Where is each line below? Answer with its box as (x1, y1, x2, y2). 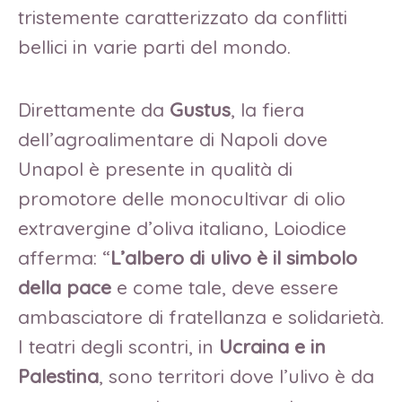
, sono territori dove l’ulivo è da (99, 364, 374, 389)
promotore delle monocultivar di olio (18, 187, 345, 211)
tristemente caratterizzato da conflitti (18, 5, 347, 30)
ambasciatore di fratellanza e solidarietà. (18, 305, 384, 329)
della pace (18, 275, 111, 300)
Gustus (170, 98, 231, 122)
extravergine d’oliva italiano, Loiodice (18, 216, 346, 240)
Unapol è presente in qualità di (18, 157, 293, 181)
